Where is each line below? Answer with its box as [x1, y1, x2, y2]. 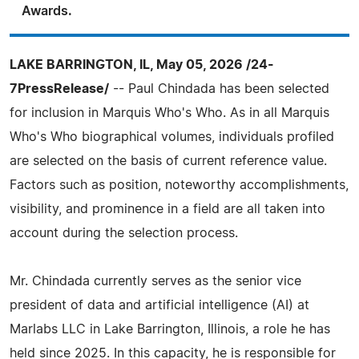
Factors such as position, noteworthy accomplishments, [10, 179, 349, 192]
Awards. [22, 5, 72, 18]
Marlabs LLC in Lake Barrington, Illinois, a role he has [10, 323, 330, 336]
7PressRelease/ [10, 83, 109, 95]
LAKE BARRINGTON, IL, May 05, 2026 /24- [10, 58, 274, 71]
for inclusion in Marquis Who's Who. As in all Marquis [10, 107, 329, 119]
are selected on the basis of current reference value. [10, 155, 327, 167]
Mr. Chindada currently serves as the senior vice [10, 275, 301, 288]
